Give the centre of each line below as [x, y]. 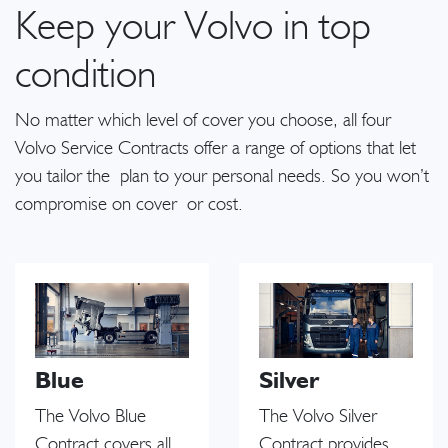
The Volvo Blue [90, 416]
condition [95, 75]
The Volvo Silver [318, 416]
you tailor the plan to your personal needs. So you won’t [222, 177]
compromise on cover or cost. [129, 205]
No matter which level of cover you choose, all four [203, 121]
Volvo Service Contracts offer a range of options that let [215, 149]
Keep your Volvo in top [193, 27]
